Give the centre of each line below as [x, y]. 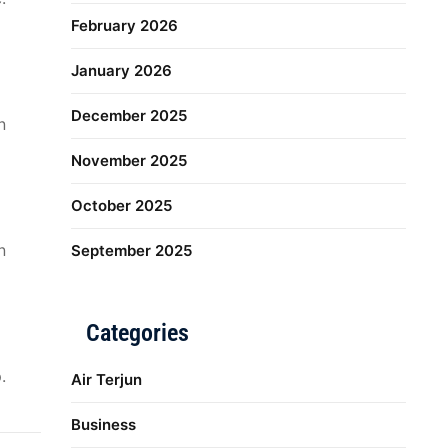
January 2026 [122, 70]
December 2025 [129, 115]
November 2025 [129, 160]
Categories [138, 332]
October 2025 [122, 205]
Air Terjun [107, 379]
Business [104, 424]
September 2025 [132, 250]
